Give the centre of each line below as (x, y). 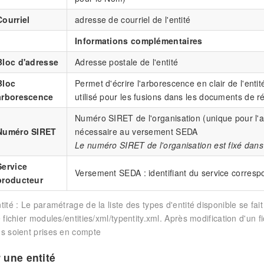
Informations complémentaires (139, 40)
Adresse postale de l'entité (127, 62)
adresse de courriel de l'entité (133, 19)
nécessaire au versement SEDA (136, 131)
